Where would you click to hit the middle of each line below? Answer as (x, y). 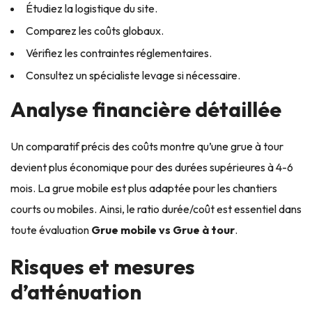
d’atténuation (76, 291)
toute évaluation (51, 229)
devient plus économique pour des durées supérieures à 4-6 (152, 167)
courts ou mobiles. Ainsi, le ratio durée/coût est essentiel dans (156, 209)
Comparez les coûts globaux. (95, 30)
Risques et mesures (103, 266)
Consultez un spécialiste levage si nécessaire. (133, 75)
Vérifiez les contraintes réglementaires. (119, 53)
